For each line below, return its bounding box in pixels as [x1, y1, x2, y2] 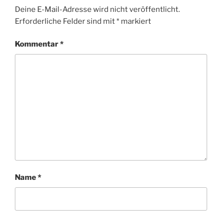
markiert [119, 16, 151, 26]
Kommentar [15, 40, 60, 49]
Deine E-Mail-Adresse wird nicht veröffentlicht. [15, 4, 180, 14]
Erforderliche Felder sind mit [15, 16, 116, 26]
